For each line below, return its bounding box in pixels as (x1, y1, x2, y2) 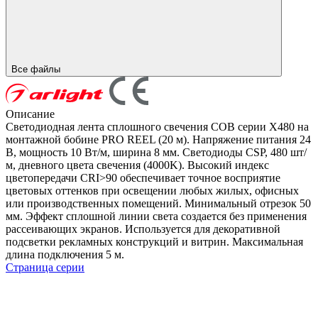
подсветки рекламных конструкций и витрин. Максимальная (6, 235, 303, 248)
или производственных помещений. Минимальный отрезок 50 (6, 197, 311, 209)
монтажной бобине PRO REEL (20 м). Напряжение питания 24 (6, 133, 311, 146)
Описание (6, 107, 55, 120)
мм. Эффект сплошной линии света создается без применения (6, 209, 307, 222)
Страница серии (6, 261, 84, 273)
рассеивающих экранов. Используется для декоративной (6, 222, 280, 235)
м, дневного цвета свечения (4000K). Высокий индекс (6, 158, 269, 171)
